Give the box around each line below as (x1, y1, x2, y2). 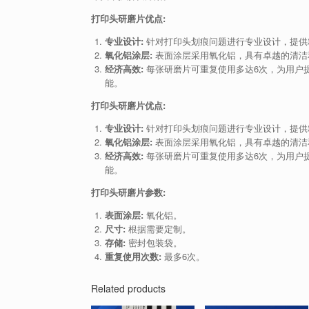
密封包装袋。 (125, 236, 182, 250)
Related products (91, 281, 166, 296)
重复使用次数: (104, 250, 161, 263)
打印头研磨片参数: (91, 186, 166, 199)
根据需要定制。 (125, 222, 191, 236)
